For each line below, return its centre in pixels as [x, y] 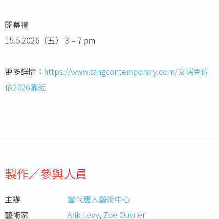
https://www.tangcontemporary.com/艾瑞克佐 [126, 72]
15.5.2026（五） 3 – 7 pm [50, 40]
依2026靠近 [25, 87]
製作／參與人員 [46, 174]
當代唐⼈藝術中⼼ [99, 199]
